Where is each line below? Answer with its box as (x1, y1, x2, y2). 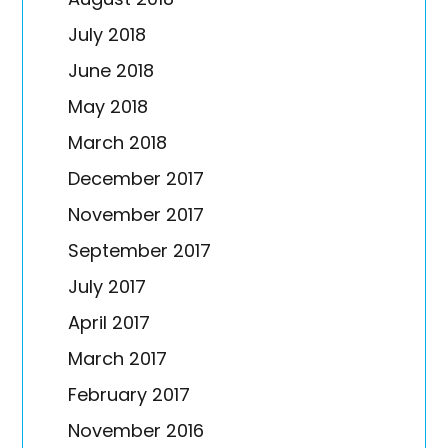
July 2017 (68, 273, 147, 299)
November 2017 (68, 201, 205, 227)
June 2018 (68, 57, 155, 83)
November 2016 (68, 417, 205, 443)
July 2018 (68, 21, 147, 47)
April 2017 (68, 309, 151, 335)
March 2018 (68, 129, 168, 155)
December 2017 (68, 165, 205, 191)
